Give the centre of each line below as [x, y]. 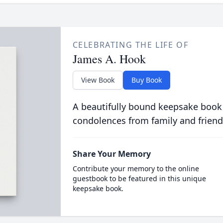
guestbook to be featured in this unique [139, 178]
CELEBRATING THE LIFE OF [130, 45]
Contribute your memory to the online [136, 168]
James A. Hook [109, 59]
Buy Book [146, 80]
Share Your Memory [111, 154]
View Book [98, 80]
